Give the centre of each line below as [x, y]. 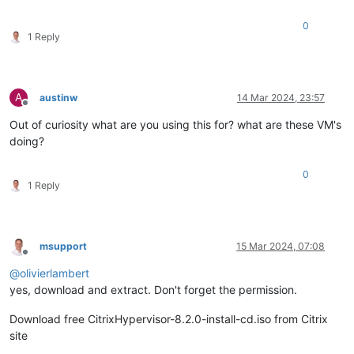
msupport [63, 247]
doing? [27, 141]
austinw [58, 98]
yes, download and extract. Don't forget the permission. [153, 290]
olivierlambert [55, 273]
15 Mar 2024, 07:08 [281, 247]
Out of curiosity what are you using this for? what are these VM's [175, 125]
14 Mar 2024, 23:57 [281, 98]
